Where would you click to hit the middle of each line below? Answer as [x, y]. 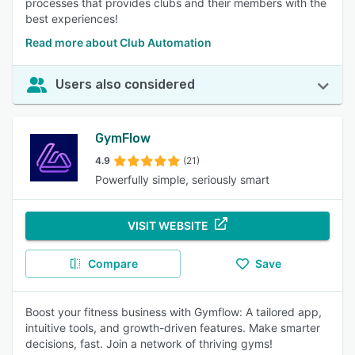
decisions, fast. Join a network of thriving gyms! [149, 344]
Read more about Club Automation [118, 42]
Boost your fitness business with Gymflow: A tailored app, [174, 312]
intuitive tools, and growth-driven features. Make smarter [173, 328]
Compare [113, 263]
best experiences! [72, 19]
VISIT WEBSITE [168, 225]
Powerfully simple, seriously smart [182, 179]
